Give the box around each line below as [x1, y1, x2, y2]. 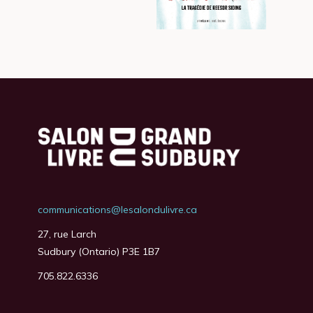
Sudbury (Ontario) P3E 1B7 [37, 245, 160, 259]
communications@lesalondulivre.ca [37, 203, 197, 217]
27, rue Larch [37, 228, 96, 241]
